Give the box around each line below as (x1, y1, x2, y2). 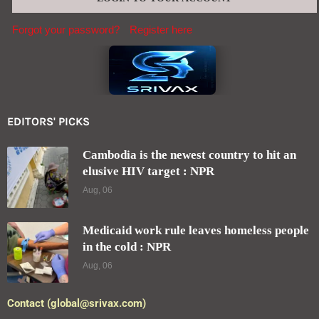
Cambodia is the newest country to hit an (82, 147, 296, 162)
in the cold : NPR (82, 239, 171, 253)
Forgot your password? (12, 23, 120, 36)
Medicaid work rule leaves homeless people (82, 223, 309, 237)
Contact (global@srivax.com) (7, 297, 146, 310)
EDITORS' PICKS (7, 114, 90, 128)
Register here (130, 23, 192, 36)
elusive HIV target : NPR (82, 164, 214, 178)
